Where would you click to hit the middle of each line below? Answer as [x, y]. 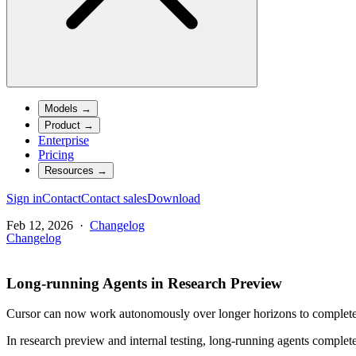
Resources [69, 171]
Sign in [24, 199]
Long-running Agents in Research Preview [144, 283]
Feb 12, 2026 [40, 226]
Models [61, 109]
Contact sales [114, 199]
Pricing [56, 155]
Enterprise [64, 141]
